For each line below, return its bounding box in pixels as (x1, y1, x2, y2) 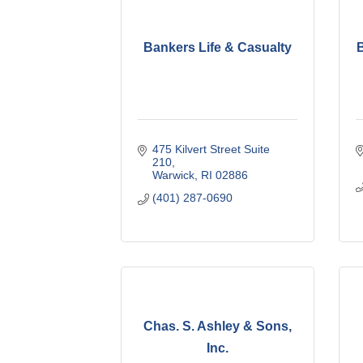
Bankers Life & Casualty (143, 40, 293, 54)
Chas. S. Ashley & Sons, (143, 319, 293, 334)
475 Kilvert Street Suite (152, 142, 270, 156)
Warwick (152, 168, 194, 181)
